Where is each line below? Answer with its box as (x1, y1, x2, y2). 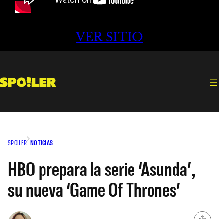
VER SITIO (76, 30, 143, 44)
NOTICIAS (30, 138, 53, 147)
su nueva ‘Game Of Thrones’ (8, 176, 180, 200)
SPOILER (8, 138, 27, 147)
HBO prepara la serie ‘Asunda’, (8, 156, 194, 180)
